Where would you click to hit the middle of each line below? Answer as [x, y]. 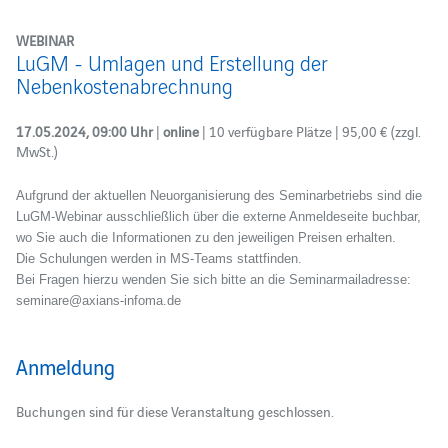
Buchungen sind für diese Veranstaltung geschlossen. [174, 411]
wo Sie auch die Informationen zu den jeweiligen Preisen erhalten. [205, 237]
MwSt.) [36, 151]
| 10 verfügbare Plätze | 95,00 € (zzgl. [311, 131]
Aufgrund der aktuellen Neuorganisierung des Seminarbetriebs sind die [218, 195]
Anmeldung [65, 366]
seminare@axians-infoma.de [98, 300]
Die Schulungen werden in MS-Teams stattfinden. [158, 258]
